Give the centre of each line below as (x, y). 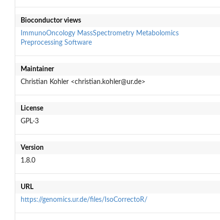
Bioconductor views (51, 20)
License (32, 108)
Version (32, 148)
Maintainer (37, 69)
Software (78, 42)
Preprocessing (41, 42)
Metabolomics (157, 33)
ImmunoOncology (48, 33)
